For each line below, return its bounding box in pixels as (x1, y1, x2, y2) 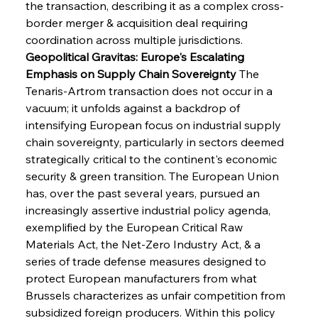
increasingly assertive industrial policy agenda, (25, 202, 273, 217)
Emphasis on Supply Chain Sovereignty (25, 66, 236, 81)
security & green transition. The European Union (25, 168, 282, 183)
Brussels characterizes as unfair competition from (25, 287, 288, 302)
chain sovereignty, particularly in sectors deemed (25, 134, 287, 149)
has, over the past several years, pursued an (25, 185, 263, 200)
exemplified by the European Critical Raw (25, 219, 246, 234)
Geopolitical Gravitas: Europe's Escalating (25, 49, 247, 64)
